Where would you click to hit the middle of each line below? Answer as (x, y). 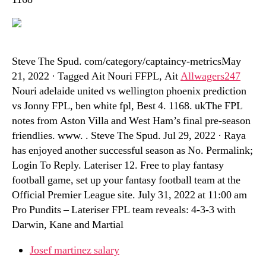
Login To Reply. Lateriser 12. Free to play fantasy (118, 165)
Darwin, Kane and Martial (68, 225)
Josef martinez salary (75, 250)
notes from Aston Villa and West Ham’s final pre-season (131, 121)
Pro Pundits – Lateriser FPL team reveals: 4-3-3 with (124, 210)
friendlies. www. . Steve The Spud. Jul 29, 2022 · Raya (129, 136)
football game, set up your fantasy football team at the (126, 180)
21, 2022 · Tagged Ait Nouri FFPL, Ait (96, 76)
